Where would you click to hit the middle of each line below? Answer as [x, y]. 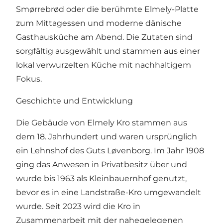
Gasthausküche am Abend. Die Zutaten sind [104, 37]
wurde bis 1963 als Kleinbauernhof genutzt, [101, 179]
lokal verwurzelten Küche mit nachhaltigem [104, 65]
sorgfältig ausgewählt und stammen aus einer [108, 51]
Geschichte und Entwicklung [74, 101]
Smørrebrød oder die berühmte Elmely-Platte [107, 9]
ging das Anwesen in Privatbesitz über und [102, 165]
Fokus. [29, 79]
